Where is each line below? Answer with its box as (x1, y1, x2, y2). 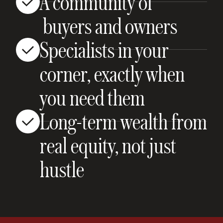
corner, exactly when (40, 60, 185, 87)
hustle (40, 155, 84, 182)
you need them (40, 84, 145, 111)
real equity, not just (40, 131, 176, 158)
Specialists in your (40, 36, 169, 63)
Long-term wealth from (40, 108, 207, 134)
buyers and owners (40, 12, 177, 39)
